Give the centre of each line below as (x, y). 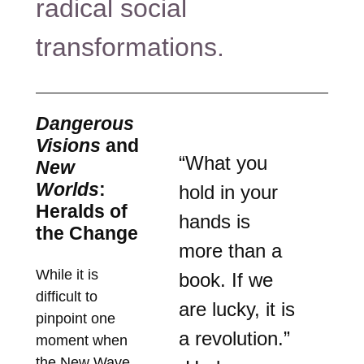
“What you (223, 163)
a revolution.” (235, 339)
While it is (67, 274)
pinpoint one (75, 318)
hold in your (229, 193)
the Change (87, 233)
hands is (215, 222)
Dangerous (84, 123)
